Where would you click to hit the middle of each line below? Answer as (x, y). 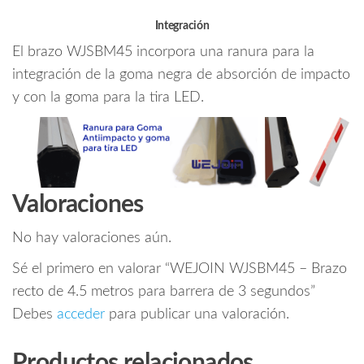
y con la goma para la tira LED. (108, 98)
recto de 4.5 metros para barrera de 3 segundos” (164, 292)
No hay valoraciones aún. (92, 238)
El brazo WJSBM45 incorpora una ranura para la (163, 52)
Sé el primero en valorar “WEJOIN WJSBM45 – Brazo (180, 269)
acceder (81, 315)
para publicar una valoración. (197, 315)
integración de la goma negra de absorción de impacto (181, 75)
